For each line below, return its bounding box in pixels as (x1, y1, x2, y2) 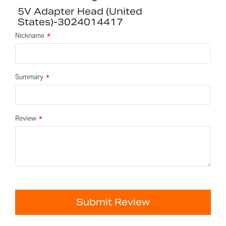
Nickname (15, 31, 44, 40)
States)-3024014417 (18, 16, 123, 28)
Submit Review (76, 196, 150, 208)
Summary (15, 73, 43, 82)
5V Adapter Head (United (18, 6, 142, 18)
